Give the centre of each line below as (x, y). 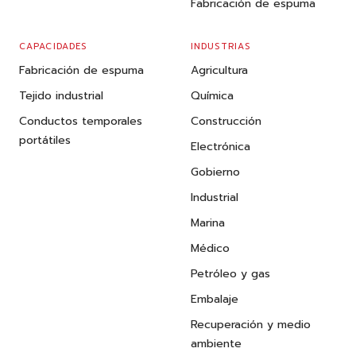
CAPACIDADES (53, 47)
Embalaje (215, 300)
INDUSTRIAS (221, 47)
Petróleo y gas (230, 274)
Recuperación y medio (251, 325)
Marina (208, 223)
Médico (210, 249)
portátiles (45, 141)
